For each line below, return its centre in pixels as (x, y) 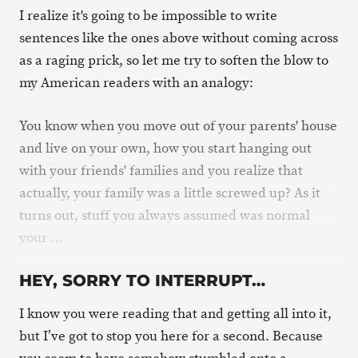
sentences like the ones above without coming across (179, 38)
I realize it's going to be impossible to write (148, 16)
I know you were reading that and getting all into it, (175, 313)
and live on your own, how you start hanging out (165, 148)
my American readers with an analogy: (136, 83)
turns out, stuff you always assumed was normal (165, 215)
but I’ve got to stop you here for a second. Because (171, 336)
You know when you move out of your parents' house (178, 125)
